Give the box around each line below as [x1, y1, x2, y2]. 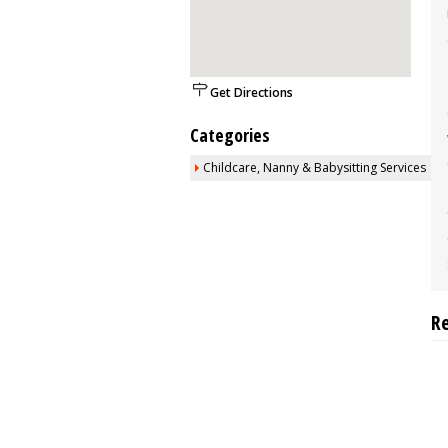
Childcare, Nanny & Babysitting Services [203, 159, 426, 176]
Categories [190, 123, 270, 147]
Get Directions [210, 84, 293, 101]
